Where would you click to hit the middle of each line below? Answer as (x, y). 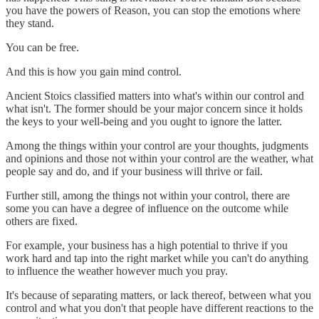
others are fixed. (42, 221)
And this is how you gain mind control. (94, 72)
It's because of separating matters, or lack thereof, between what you (158, 296)
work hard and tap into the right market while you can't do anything (157, 258)
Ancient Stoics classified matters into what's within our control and (155, 96)
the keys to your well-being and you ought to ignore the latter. (144, 122)
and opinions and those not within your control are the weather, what (159, 159)
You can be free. (42, 48)
